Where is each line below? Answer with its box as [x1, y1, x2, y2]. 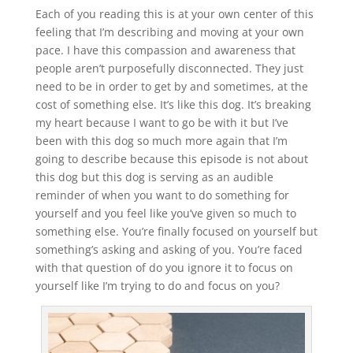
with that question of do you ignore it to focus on [35, 259, 293, 275]
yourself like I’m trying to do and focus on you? [35, 277, 280, 293]
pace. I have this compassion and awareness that [35, 42, 295, 58]
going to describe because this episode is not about [35, 150, 308, 166]
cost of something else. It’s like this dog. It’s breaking [35, 96, 311, 112]
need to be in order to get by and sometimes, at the [35, 78, 308, 94]
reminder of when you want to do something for [35, 187, 289, 203]
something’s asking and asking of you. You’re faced [35, 241, 303, 257]
